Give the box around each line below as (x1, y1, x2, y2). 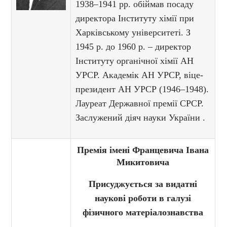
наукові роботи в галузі (95, 193, 192, 204)
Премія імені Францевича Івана (77, 145, 209, 156)
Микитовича (117, 157, 170, 168)
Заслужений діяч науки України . (75, 112, 206, 123)
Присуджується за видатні (89, 179, 198, 190)
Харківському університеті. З (75, 27, 191, 38)
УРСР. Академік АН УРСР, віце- (75, 70, 204, 81)
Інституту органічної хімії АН (75, 56, 194, 66)
